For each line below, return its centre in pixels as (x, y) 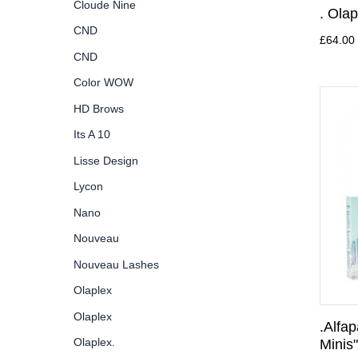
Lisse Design (106, 160)
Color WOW (103, 82)
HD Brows (99, 108)
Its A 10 (92, 134)
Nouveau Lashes (116, 264)
